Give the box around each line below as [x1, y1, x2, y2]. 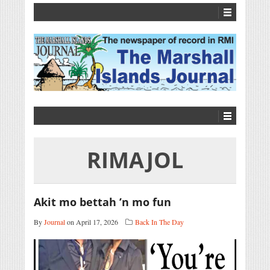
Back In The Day [135, 217, 184, 227]
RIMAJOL [87, 145, 183, 175]
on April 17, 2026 [65, 217, 118, 227]
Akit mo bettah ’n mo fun [34, 195, 171, 210]
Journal [44, 217, 65, 227]
